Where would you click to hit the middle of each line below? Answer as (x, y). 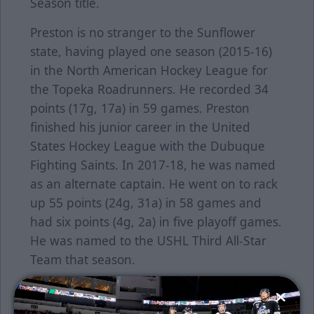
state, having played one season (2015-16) (151, 52)
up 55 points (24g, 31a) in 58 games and (146, 203)
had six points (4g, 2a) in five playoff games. (156, 222)
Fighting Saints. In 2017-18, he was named (153, 165)
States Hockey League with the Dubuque (148, 146)
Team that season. (83, 260)
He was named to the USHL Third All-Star (148, 241)
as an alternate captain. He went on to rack (154, 184)
